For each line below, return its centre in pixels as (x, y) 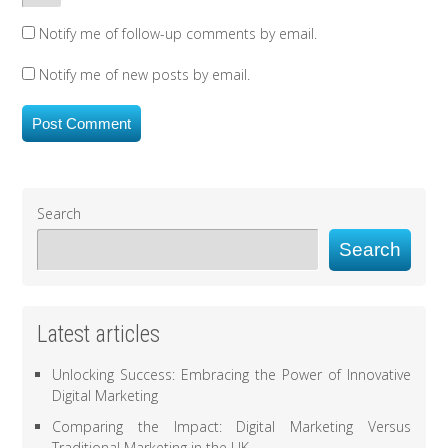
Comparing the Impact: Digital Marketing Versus (231, 427)
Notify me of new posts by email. (145, 75)
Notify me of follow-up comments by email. (178, 34)
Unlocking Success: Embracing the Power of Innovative (231, 375)
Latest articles (99, 335)
